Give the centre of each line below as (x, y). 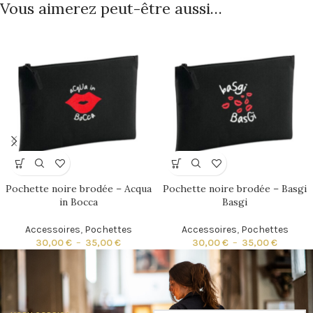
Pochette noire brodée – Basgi (235, 189)
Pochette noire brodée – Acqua (78, 189)
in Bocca (78, 202)
